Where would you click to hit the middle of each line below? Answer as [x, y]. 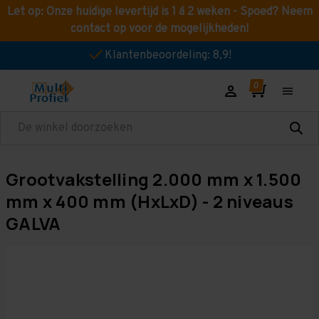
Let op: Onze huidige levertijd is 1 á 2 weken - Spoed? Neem [159, 12]
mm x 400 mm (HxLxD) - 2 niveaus [150, 201]
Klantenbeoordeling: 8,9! [168, 56]
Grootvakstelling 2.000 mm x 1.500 [154, 179]
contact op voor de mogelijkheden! [159, 29]
